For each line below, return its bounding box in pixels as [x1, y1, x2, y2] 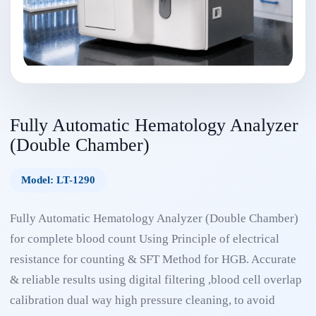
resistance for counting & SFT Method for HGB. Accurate [10, 253, 296, 266]
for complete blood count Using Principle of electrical [10, 232, 279, 245]
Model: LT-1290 [21, 174, 95, 186]
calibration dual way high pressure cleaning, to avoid [10, 293, 275, 307]
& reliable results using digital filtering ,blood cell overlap [10, 273, 302, 286]
